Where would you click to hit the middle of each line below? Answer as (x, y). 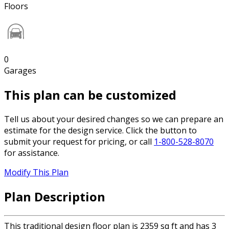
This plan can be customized (90, 95)
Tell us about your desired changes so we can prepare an (114, 119)
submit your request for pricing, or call (79, 142)
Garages (20, 71)
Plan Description (55, 196)
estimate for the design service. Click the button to (100, 131)
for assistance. (32, 153)
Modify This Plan (36, 173)
